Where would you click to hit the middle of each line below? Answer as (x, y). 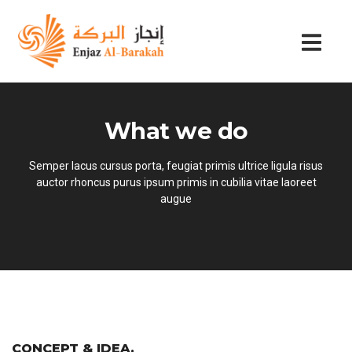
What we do (176, 131)
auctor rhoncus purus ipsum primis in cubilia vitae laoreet (176, 182)
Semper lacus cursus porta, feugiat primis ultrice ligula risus (176, 166)
